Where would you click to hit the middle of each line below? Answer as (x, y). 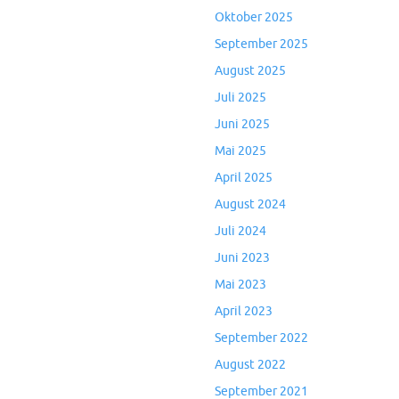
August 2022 (250, 365)
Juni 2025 (242, 125)
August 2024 (250, 205)
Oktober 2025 (254, 18)
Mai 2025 (240, 151)
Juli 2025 (240, 98)
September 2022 (261, 338)
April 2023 (244, 312)
